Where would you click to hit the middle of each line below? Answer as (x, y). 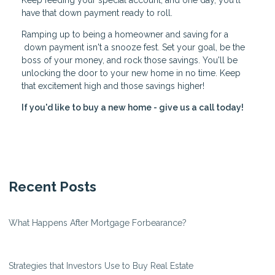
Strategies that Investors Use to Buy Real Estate (101, 266)
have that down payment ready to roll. (97, 13)
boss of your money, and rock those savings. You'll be (130, 60)
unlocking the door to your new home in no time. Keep (131, 73)
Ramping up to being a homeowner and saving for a (125, 35)
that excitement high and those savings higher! (113, 86)
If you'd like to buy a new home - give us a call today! (133, 108)
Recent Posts (52, 187)
